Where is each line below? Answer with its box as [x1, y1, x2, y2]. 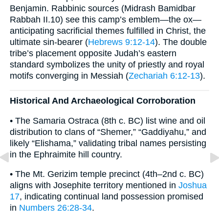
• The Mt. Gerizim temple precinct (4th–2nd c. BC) [10, 169, 204, 179]
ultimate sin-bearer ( [10, 37, 88, 47]
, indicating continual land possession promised [20, 192, 203, 202]
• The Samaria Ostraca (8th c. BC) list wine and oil [10, 115, 205, 126]
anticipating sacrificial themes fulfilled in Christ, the [10, 25, 206, 36]
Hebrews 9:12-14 [88, 37, 155, 47]
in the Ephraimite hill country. [10, 149, 122, 159]
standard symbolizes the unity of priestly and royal [10, 59, 204, 69]
